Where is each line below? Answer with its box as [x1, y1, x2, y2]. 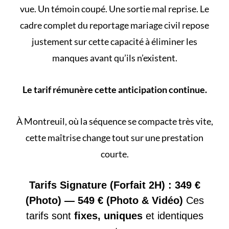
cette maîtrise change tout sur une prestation [26, 131, 203, 143]
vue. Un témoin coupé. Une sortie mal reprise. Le [20, 3, 209, 14]
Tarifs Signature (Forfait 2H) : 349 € [29, 179, 200, 191]
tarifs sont [26, 210, 74, 221]
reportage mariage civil [89, 19, 180, 31]
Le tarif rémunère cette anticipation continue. [22, 83, 207, 95]
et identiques [142, 210, 203, 221]
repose [180, 19, 209, 31]
